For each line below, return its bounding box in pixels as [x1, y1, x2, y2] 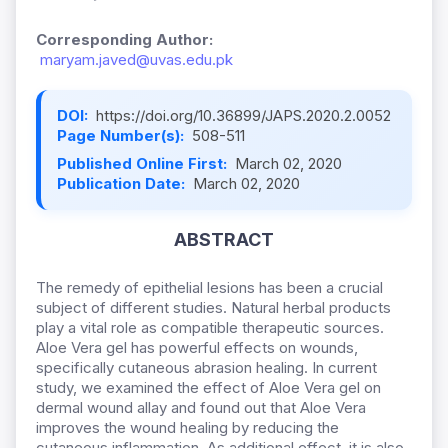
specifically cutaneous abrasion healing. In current [36, 358, 377, 378]
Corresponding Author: [36, 30, 213, 50]
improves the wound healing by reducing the [36, 418, 339, 438]
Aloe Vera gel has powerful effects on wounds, [36, 338, 358, 358]
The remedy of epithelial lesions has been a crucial [36, 278, 383, 298]
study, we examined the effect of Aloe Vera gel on [36, 378, 381, 398]
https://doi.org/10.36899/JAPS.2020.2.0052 [96, 106, 391, 126]
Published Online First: [57, 154, 231, 174]
